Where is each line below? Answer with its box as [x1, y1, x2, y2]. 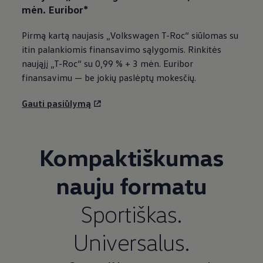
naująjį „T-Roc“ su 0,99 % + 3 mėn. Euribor [22, 58, 194, 70]
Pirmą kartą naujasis [22, 29, 107, 42]
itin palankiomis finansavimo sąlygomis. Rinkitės [22, 43, 222, 56]
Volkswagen [110, 29, 160, 42]
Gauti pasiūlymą [22, 97, 92, 110]
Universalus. [72, 227, 190, 257]
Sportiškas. [80, 199, 183, 228]
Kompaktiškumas [39, 143, 224, 172]
